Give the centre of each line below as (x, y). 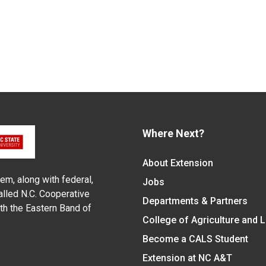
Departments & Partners (195, 201)
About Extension (178, 163)
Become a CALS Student (195, 239)
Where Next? (173, 133)
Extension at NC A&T (187, 258)
